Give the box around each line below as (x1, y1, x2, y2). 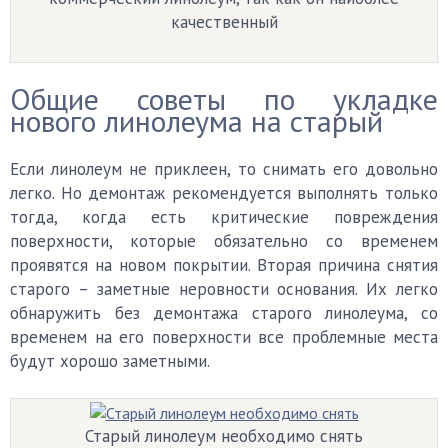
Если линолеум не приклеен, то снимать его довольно (10, 158, 438, 180)
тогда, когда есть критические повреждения (10, 206, 438, 228)
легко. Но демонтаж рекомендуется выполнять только (10, 182, 438, 204)
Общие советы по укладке (10, 79, 438, 118)
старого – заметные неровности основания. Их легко (10, 278, 438, 300)
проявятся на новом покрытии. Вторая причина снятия (10, 254, 438, 276)
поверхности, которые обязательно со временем (10, 230, 438, 252)
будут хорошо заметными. (10, 350, 210, 372)
